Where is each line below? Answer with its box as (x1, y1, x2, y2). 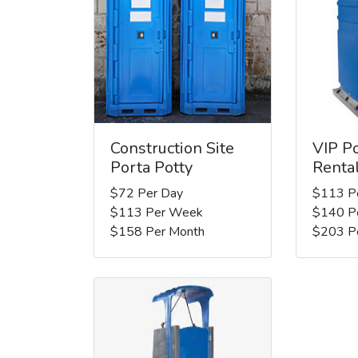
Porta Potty (110, 156, 193, 178)
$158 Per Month (110, 222, 205, 241)
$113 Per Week (110, 203, 203, 221)
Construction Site (110, 137, 234, 159)
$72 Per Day (110, 184, 183, 202)
